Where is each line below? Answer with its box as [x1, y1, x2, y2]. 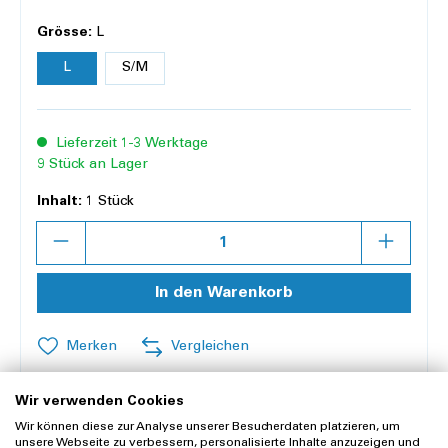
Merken [66, 339, 117, 354]
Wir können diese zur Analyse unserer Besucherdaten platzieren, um [15, 420, 400, 433]
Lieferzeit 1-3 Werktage [52, 136, 208, 151]
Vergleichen [171, 339, 249, 354]
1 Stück [82, 194, 134, 209]
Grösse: [37, 25, 96, 40]
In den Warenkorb [155, 284, 293, 301]
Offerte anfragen [58, 412, 170, 427]
